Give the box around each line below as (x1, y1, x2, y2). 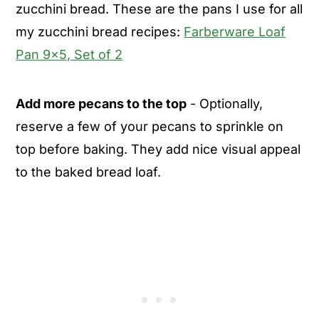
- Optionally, (187, 95, 263, 111)
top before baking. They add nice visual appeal (16, 141, 301, 157)
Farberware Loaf (184, 23, 286, 39)
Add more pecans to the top (16, 95, 187, 111)
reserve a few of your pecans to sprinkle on (16, 118, 284, 134)
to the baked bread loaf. (16, 164, 162, 179)
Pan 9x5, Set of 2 (16, 46, 123, 62)
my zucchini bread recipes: (16, 23, 184, 39)
